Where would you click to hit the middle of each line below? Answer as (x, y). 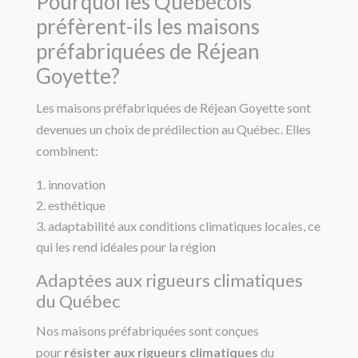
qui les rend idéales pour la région (125, 247)
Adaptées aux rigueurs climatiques (169, 280)
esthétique (76, 205)
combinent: (67, 151)
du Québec (78, 301)
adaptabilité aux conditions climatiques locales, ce (184, 226)
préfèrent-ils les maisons (147, 27)
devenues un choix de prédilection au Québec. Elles (173, 129)
